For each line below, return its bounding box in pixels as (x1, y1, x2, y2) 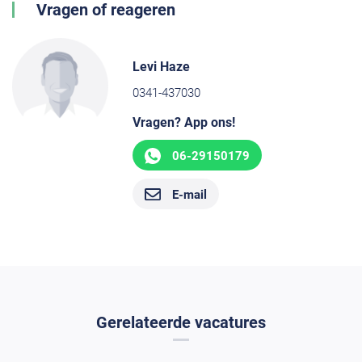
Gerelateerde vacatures (96, 313, 266, 333)
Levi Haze (133, 59, 191, 75)
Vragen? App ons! (133, 115, 236, 131)
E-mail (172, 187, 208, 202)
